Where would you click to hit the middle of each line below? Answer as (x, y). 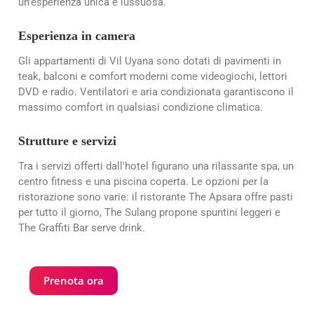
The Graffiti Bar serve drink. (82, 228)
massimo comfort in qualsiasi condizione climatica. (141, 108)
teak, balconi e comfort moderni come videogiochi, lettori (153, 77)
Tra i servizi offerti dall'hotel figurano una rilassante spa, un (156, 166)
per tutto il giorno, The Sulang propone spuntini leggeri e (149, 213)
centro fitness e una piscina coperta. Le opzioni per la (143, 182)
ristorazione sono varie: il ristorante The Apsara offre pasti (156, 197)
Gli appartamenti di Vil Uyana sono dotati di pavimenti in (150, 61)
